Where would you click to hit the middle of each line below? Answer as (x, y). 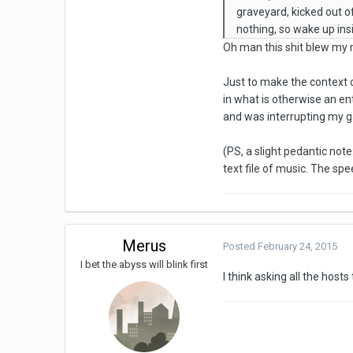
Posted (241, 247)
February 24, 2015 (298, 247)
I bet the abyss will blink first (145, 265)
